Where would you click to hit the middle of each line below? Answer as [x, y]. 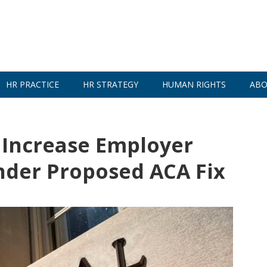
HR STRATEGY [111, 84]
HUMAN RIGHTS [194, 84]
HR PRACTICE [32, 84]
